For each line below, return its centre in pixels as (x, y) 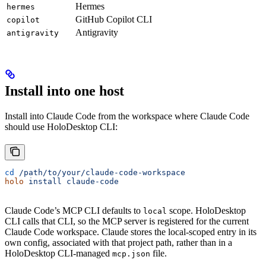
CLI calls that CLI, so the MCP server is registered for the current (127, 221)
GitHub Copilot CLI (114, 19)
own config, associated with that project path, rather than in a (118, 243)
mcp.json (131, 254)
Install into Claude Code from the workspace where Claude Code (127, 116)
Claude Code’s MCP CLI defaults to (74, 211)
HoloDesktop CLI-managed (58, 254)
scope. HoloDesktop (206, 211)
